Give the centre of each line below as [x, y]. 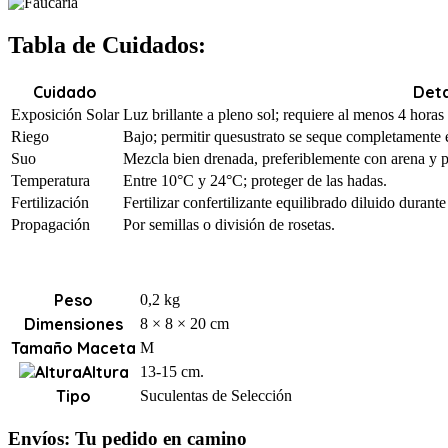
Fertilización [50, 203]
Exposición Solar [65, 115]
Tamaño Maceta [73, 348]
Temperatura [50, 181]
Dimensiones [73, 324]
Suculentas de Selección [216, 396]
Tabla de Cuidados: [107, 45]
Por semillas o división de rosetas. [229, 225]
